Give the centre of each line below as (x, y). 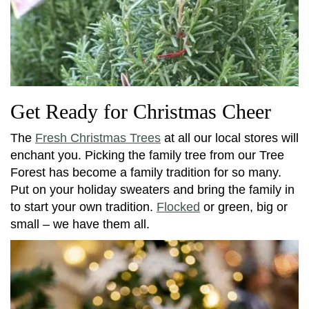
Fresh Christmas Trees (98, 138)
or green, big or (244, 207)
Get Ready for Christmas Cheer (141, 112)
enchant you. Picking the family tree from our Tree (147, 156)
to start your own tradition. (83, 207)
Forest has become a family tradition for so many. (146, 173)
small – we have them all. (80, 225)
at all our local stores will (230, 138)
